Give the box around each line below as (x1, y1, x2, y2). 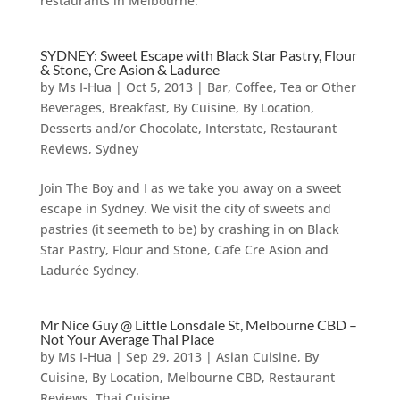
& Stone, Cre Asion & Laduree (39, 61, 220, 78)
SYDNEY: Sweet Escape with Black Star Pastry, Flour (39, 46, 357, 63)
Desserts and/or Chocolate (39, 120, 198, 137)
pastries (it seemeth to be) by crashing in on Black (39, 221, 339, 237)
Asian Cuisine (215, 348, 297, 365)
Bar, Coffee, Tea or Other (206, 79, 356, 96)
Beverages (39, 99, 102, 116)
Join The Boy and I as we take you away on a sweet (39, 179, 341, 196)
